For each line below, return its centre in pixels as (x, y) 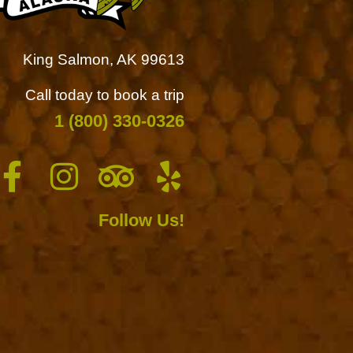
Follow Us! (141, 220)
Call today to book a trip (104, 95)
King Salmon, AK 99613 (103, 59)
